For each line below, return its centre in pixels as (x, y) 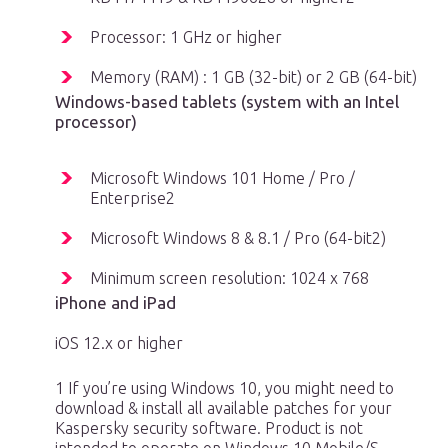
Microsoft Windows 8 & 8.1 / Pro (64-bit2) (238, 238)
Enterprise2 (132, 198)
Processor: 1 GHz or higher (186, 37)
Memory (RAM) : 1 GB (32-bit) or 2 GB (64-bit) (253, 77)
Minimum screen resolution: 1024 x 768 (229, 278)
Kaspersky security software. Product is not (209, 428)
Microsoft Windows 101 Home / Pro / (222, 178)
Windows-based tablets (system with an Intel (227, 102)
